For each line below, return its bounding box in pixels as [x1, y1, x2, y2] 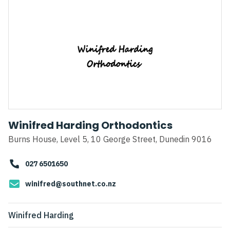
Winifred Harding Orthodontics [8, 118, 172, 133]
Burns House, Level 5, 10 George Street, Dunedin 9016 [8, 134, 212, 145]
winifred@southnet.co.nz [25, 179, 116, 189]
